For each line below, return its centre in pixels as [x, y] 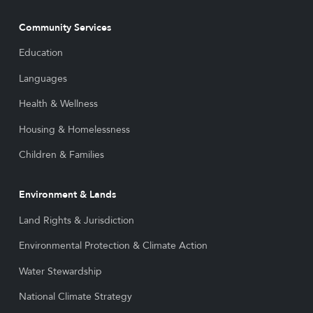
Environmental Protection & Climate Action [113, 246]
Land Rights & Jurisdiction [76, 220]
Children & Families [61, 155]
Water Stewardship [60, 271]
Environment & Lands [67, 194]
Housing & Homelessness [74, 129]
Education [41, 53]
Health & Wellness [58, 104]
